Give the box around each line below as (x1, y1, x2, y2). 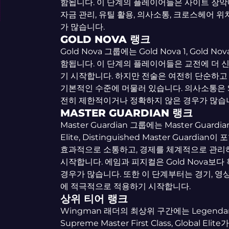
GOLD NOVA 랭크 (60, 33, 150, 45)
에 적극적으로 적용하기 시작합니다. (60, 181, 191, 191)
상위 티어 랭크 (60, 193, 128, 205)
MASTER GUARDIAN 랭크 (60, 107, 193, 119)
